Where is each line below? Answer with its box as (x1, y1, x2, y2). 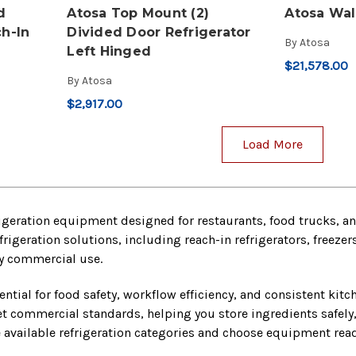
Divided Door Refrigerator (67, 25, 251, 41)
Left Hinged (67, 44, 152, 60)
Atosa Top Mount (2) (67, 6, 210, 21)
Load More (242, 137, 304, 153)
